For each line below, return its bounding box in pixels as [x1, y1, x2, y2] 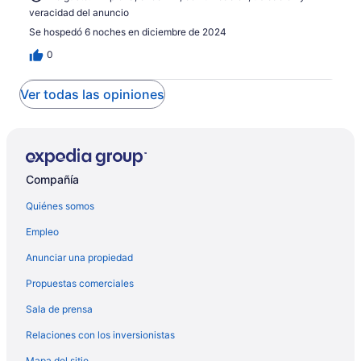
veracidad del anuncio [29, 6, 129, 19]
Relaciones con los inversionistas [26, 329, 175, 342]
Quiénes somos [26, 200, 94, 213]
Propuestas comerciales [26, 277, 134, 290]
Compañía [26, 172, 79, 187]
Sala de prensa [26, 303, 93, 316]
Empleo [26, 226, 59, 239]
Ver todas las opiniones [20, 86, 164, 103]
